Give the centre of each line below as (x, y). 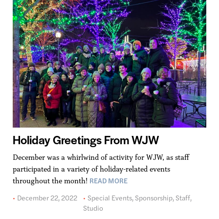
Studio (93, 208)
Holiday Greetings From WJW (86, 139)
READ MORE (108, 180)
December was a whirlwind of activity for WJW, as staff (101, 157)
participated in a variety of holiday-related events (91, 169)
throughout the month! (51, 180)
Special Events (109, 197)
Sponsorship (153, 197)
